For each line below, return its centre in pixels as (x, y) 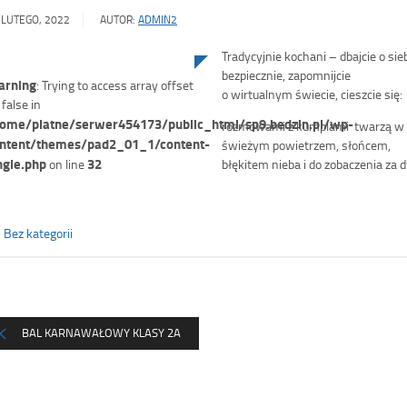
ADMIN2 (158, 20)
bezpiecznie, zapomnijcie (286, 75)
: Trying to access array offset (115, 85)
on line (67, 164)
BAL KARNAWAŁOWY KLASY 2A (101, 333)
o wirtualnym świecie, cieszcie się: (312, 94)
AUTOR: (118, 20)
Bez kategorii (38, 233)
